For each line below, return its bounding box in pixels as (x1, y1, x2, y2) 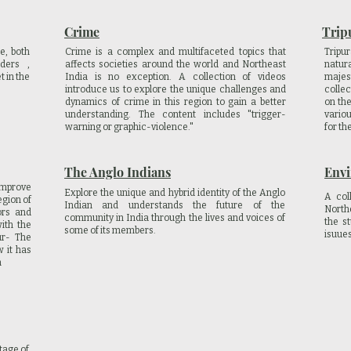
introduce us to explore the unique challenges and (65, 84, 286, 95)
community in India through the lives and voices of (64, 212, 285, 223)
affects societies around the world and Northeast (65, 59, 286, 70)
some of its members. (64, 225, 156, 236)
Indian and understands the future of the (64, 200, 285, 211)
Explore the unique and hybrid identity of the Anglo (64, 187, 285, 198)
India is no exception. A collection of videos (65, 71, 286, 82)
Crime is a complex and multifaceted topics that (65, 46, 286, 57)
